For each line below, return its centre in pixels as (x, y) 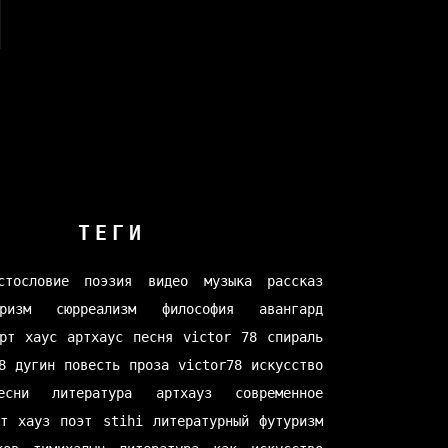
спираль (295, 337)
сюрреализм (96, 309)
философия (197, 309)
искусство (287, 365)
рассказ (295, 281)
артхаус (95, 337)
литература (92, 393)
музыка (227, 281)
